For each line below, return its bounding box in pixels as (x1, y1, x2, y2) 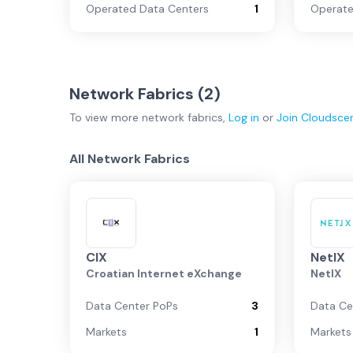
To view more (69, 110, 142, 124)
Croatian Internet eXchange (86, 266, 242, 281)
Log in (229, 110, 259, 124)
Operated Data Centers (86, 2, 209, 16)
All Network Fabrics (69, 150, 190, 167)
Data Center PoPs (86, 299, 178, 313)
